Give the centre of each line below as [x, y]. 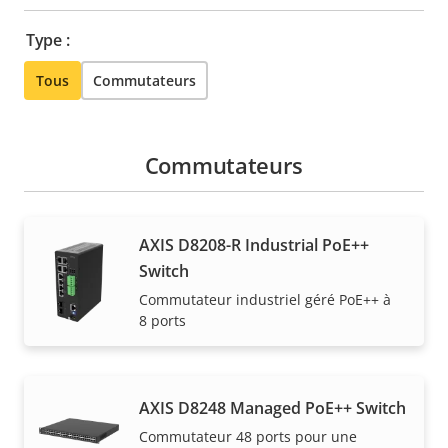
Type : [48, 40]
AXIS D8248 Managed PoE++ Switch [272, 407]
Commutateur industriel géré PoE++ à [265, 300]
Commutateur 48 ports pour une [248, 436]
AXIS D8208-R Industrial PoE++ [254, 245]
